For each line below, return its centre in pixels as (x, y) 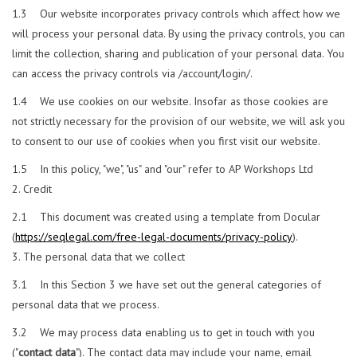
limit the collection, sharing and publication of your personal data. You (178, 54)
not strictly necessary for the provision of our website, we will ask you (178, 122)
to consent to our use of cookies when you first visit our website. (166, 141)
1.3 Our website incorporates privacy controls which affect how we (176, 14)
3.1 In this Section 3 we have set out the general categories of (167, 285)
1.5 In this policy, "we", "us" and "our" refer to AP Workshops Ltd (163, 169)
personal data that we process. (86, 305)
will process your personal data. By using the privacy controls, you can (178, 34)
